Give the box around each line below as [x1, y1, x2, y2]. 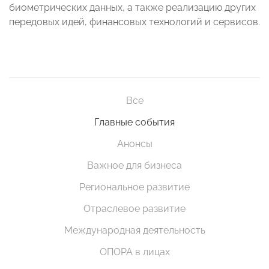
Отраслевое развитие [83, 203, 186, 215]
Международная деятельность [64, 225, 205, 237]
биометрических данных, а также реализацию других [9, 2, 256, 14]
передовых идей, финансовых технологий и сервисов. [9, 16, 260, 28]
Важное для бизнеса [87, 160, 182, 172]
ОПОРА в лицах [99, 246, 170, 258]
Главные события [94, 116, 175, 128]
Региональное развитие [79, 181, 190, 193]
